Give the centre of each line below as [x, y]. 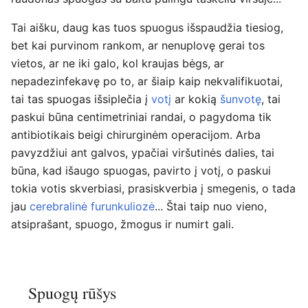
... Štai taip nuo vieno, [211, 207]
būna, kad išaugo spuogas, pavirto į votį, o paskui [141, 171]
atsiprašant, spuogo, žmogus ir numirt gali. [122, 224]
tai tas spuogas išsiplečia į [81, 99]
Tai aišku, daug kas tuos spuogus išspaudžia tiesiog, [147, 28]
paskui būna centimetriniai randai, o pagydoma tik [141, 117]
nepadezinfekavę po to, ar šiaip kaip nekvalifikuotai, [147, 81]
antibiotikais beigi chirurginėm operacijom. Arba [136, 135]
